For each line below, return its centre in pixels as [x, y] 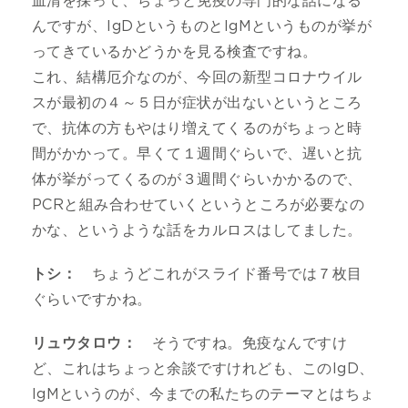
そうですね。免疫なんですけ [242, 343]
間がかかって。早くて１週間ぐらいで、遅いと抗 [197, 153]
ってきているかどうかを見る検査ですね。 [175, 51]
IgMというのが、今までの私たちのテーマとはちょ [204, 394]
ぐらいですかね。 [92, 299]
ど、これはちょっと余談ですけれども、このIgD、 [203, 368]
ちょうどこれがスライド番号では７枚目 [219, 274]
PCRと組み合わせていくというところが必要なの [199, 204]
